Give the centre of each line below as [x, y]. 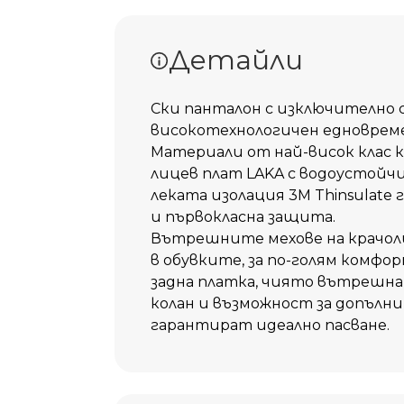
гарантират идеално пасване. [270, 325]
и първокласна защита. [243, 217]
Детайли [235, 60]
